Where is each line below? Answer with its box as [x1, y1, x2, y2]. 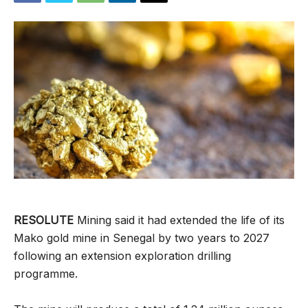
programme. [14, 267, 78, 281]
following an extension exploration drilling [14, 249, 231, 263]
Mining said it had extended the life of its [74, 213, 285, 228]
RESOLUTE [14, 213, 74, 228]
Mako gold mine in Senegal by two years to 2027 [14, 231, 269, 245]
